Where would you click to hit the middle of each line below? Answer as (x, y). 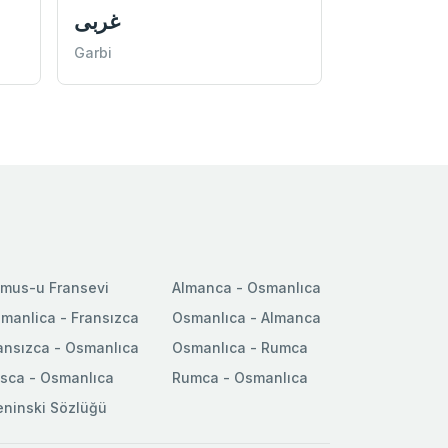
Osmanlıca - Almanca (246, 318)
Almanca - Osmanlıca (246, 288)
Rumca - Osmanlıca (240, 378)
